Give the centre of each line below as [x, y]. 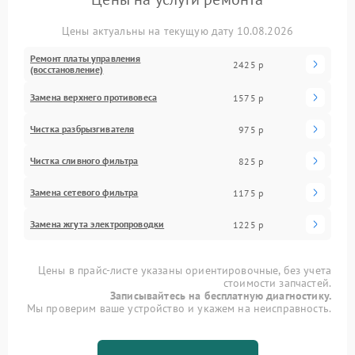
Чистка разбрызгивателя [82, 129]
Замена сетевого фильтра [84, 192]
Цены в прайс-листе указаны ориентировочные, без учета [185, 270]
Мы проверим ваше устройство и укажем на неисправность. [179, 308]
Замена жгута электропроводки [97, 224]
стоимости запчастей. [277, 283]
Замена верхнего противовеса [94, 97]
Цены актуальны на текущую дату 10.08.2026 [177, 31]
